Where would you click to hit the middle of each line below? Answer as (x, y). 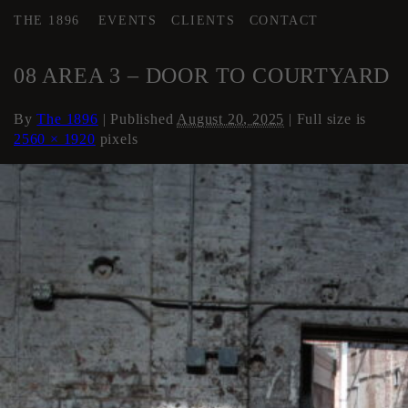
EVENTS (127, 20)
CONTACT (284, 20)
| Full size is (326, 118)
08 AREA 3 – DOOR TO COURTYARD (202, 75)
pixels (117, 138)
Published (142, 118)
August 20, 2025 (231, 118)
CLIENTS (204, 20)
